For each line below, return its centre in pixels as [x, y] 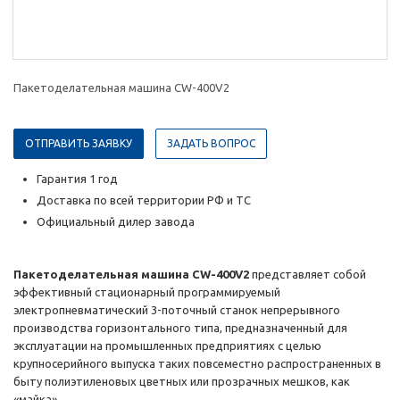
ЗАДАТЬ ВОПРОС [211, 144]
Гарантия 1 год [77, 179]
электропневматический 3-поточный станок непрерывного [177, 310]
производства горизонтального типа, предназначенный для [180, 328]
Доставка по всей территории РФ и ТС [144, 200]
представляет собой [309, 275]
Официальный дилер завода [117, 222]
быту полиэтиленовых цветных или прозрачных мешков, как [182, 382]
